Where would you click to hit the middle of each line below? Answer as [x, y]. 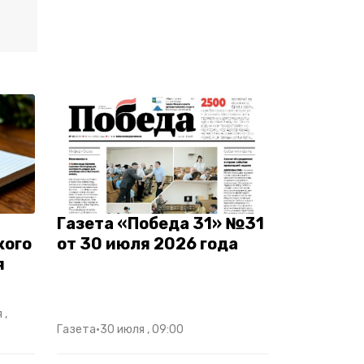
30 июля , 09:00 [142, 329]
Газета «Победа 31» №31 [160, 223]
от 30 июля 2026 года [147, 243]
